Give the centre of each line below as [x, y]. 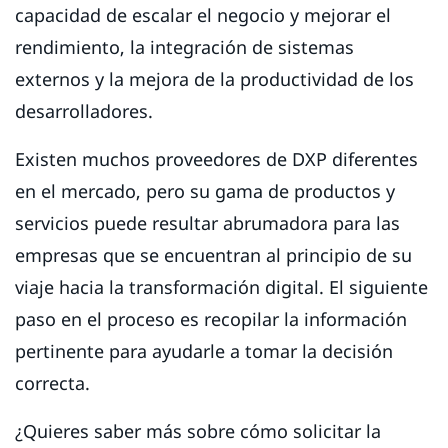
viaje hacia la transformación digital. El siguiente [221, 286]
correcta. [52, 382]
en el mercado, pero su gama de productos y [205, 190]
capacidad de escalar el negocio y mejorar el [203, 14]
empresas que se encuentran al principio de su [213, 254]
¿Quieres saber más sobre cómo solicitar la [198, 430]
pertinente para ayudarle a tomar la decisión [204, 350]
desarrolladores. [89, 110]
